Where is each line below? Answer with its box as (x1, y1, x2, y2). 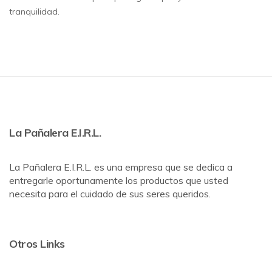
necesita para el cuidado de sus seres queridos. (9, 188, 211, 200)
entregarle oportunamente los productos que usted (9, 174, 228, 187)
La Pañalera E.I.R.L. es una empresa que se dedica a (9, 161, 233, 174)
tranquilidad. (9, 6, 59, 18)
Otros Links (9, 237, 65, 251)
